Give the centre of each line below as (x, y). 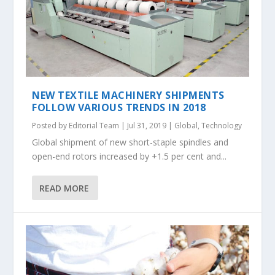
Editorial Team (94, 126)
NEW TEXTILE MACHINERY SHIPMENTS (128, 95)
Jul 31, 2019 (147, 126)
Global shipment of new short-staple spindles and (130, 142)
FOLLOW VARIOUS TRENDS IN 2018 (119, 108)
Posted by (51, 126)
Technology (222, 126)
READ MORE (64, 188)
